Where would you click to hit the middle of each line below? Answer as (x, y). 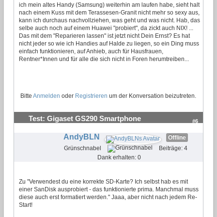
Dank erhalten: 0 (119, 157)
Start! (26, 205)
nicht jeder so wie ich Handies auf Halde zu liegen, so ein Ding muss (109, 43)
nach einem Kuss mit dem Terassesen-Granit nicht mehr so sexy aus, (109, 12)
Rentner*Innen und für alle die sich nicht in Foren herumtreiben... (104, 59)
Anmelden (46, 96)
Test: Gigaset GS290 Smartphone (85, 118)
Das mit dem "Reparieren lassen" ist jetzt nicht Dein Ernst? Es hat (104, 36)
